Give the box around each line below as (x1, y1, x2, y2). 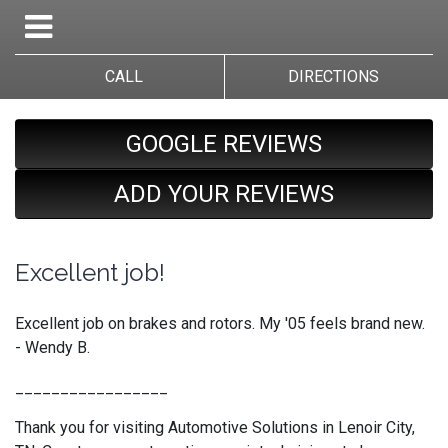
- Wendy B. (15, 338, 94, 357)
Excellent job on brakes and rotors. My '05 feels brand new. (15, 314, 425, 333)
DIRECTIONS (279, 67, 379, 86)
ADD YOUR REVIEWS (114, 180, 334, 208)
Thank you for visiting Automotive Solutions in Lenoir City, (15, 418, 415, 437)
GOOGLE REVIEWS (126, 130, 322, 158)
